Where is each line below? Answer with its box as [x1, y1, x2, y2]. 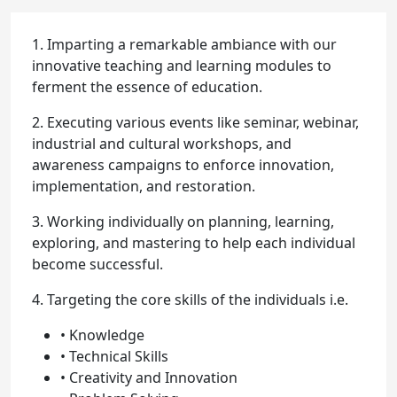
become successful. [32, 254, 163, 275]
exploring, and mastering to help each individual [32, 233, 355, 253]
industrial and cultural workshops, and [32, 134, 292, 154]
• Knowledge [60, 325, 144, 346]
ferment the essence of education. [32, 77, 262, 97]
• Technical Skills [60, 346, 168, 367]
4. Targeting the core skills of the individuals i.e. [32, 290, 348, 310]
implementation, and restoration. [32, 176, 255, 197]
